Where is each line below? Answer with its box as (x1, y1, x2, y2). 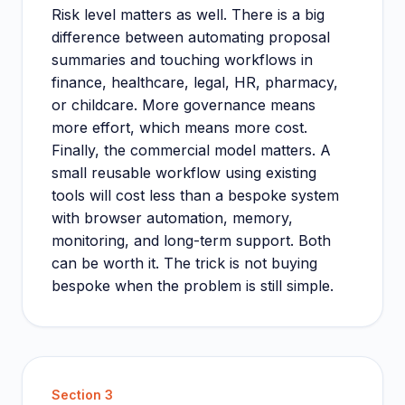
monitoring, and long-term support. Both (52, 231, 331, 250)
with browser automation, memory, (52, 209, 293, 228)
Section (52, 387, 105, 403)
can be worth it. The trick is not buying (52, 254, 317, 273)
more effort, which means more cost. (52, 118, 307, 137)
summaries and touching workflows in (52, 51, 313, 70)
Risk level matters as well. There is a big (52, 5, 325, 24)
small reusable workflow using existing (52, 164, 316, 183)
